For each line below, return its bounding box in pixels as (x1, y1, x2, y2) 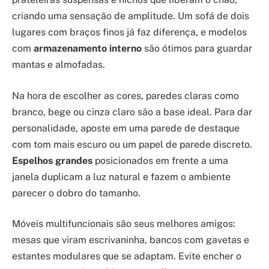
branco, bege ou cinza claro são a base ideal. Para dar (12, 106, 252, 118)
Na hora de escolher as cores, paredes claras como (12, 89, 239, 101)
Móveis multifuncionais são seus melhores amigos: (12, 218, 235, 230)
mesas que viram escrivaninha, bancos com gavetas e (12, 234, 249, 246)
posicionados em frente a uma (92, 154, 228, 166)
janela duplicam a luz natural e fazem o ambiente (12, 171, 231, 183)
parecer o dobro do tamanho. (12, 187, 141, 199)
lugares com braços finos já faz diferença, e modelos (12, 26, 247, 38)
